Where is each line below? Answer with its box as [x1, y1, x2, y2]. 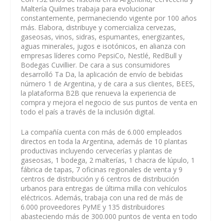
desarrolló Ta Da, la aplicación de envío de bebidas [21, 69, 184, 79]
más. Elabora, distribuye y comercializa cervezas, [21, 22, 177, 32]
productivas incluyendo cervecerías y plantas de [21, 146, 173, 155]
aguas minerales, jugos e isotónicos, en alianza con [21, 41, 186, 51]
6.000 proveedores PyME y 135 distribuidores [21, 202, 165, 212]
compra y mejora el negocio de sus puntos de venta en [21, 97, 198, 107]
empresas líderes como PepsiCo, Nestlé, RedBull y [21, 50, 183, 60]
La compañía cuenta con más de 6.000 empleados [21, 127, 183, 137]
